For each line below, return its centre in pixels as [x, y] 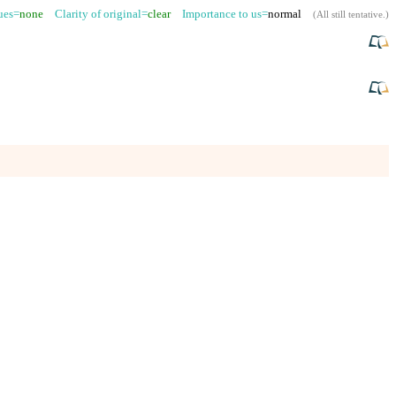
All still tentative [350, 15]
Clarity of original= [95, 15]
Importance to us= [219, 15]
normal [285, 15]
